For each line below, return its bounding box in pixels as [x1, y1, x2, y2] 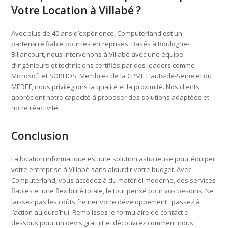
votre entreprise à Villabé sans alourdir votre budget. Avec [11, 164, 192, 174]
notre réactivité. [11, 103, 60, 112]
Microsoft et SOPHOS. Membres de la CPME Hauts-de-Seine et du [11, 71, 212, 80]
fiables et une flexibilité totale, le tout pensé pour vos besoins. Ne [11, 186, 214, 195]
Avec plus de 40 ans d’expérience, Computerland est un [11, 28, 183, 38]
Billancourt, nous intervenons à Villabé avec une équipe [11, 49, 184, 59]
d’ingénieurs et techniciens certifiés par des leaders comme [11, 60, 195, 70]
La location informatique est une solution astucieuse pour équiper [11, 154, 216, 163]
